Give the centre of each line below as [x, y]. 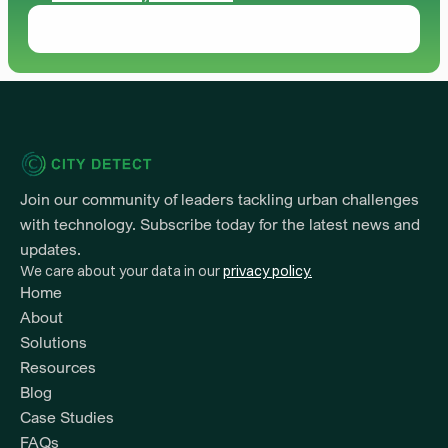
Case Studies [67, 417]
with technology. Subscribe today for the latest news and [220, 224]
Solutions [53, 342]
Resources [60, 367]
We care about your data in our [121, 271]
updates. [50, 249]
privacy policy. [267, 271]
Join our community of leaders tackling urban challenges [219, 199]
